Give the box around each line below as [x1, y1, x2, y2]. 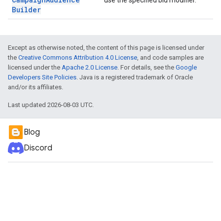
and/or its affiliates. [8, 83, 63, 91]
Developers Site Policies [8, 74, 76, 81]
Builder [12, 5, 41, 14]
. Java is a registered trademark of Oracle [76, 74, 193, 81]
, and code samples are [137, 54, 204, 61]
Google [176, 64, 197, 71]
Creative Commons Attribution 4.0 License [18, 54, 137, 61]
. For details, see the [117, 64, 176, 71]
